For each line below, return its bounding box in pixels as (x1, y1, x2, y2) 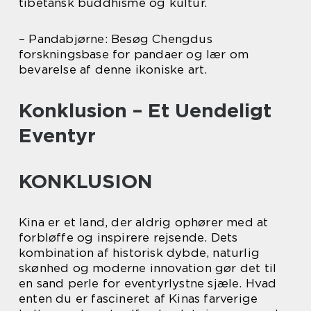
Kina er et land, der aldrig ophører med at (19, 215, 269, 230)
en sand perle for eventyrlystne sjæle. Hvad (19, 276, 277, 291)
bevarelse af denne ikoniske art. (19, 62, 208, 77)
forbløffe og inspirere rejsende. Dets (19, 230, 238, 245)
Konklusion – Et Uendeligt (19, 99, 271, 123)
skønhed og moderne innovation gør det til (19, 261, 277, 276)
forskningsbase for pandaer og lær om (19, 47, 249, 62)
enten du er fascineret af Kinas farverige (19, 292, 258, 306)
